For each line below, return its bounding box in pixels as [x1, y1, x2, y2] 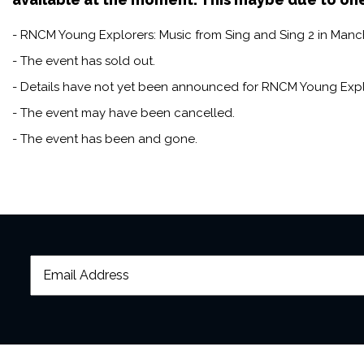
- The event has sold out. [12, 54, 155, 69]
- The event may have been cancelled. [12, 106, 235, 121]
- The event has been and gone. [12, 132, 197, 147]
